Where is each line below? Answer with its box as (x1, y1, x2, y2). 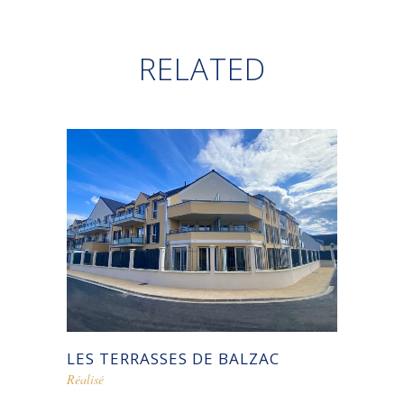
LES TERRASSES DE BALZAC (67, 348, 280, 370)
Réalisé (67, 371, 104, 389)
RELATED (138, 49, 266, 90)
